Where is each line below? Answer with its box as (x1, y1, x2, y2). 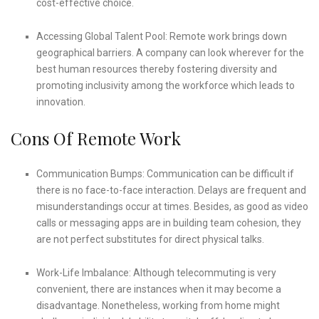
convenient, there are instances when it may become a (36, 283, 281, 296)
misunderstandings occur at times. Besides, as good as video (36, 201, 308, 213)
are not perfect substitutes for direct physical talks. (36, 234, 264, 246)
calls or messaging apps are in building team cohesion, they (36, 217, 301, 229)
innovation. (36, 96, 85, 108)
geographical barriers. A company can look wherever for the (36, 47, 304, 59)
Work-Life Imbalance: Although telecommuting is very (36, 267, 276, 279)
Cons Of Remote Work (11, 127, 181, 150)
